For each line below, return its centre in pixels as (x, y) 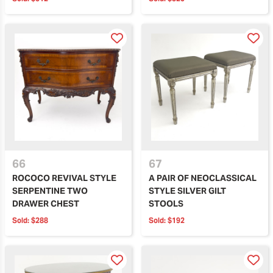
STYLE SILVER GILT (187, 190)
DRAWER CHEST (46, 203)
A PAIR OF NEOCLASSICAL (203, 178)
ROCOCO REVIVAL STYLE (64, 178)
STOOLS (166, 203)
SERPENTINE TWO (50, 190)
